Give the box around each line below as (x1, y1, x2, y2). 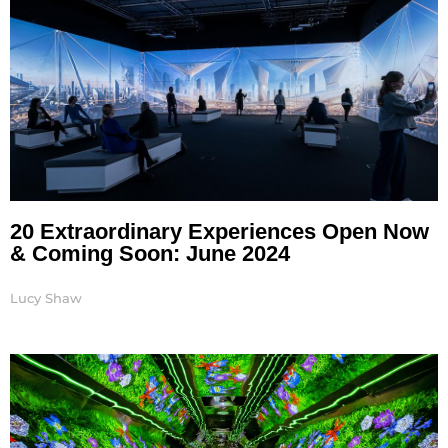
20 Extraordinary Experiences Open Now (10, 218, 429, 244)
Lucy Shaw (10, 289, 82, 306)
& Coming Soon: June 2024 (10, 240, 290, 266)
